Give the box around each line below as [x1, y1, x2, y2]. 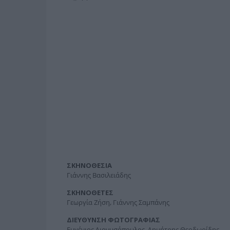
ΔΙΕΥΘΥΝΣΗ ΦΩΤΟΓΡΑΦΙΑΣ [66, 215, 160, 225]
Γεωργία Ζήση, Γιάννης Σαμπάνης [66, 198, 169, 207]
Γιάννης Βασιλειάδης [66, 170, 131, 180]
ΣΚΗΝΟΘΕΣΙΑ [66, 161, 112, 170]
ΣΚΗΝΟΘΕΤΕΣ [66, 188, 113, 198]
